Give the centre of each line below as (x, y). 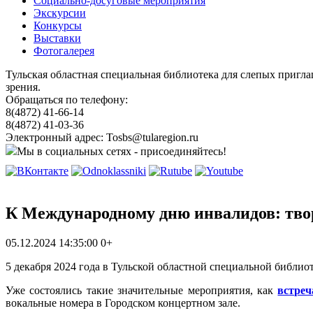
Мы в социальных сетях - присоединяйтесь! (122, 151)
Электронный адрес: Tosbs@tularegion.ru (102, 137)
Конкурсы (58, 26)
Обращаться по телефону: (67, 100)
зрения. (23, 87)
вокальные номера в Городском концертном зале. (123, 303)
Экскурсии (60, 13)
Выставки (57, 38)
